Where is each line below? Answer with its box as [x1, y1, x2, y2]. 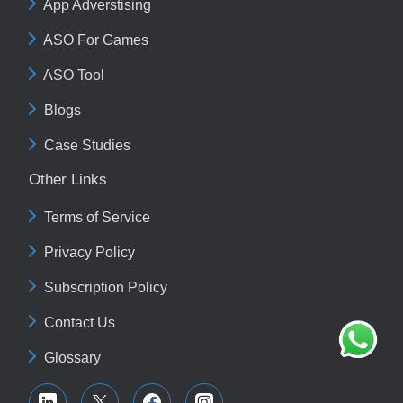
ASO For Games [43, 31, 149, 48]
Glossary [44, 349, 102, 365]
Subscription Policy [44, 279, 168, 295]
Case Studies [44, 137, 131, 153]
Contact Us [44, 314, 116, 330]
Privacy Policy [44, 244, 136, 260]
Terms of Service [44, 209, 151, 225]
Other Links [29, 170, 107, 188]
